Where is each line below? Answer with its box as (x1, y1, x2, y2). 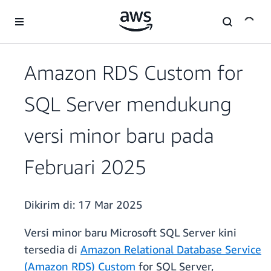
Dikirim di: (24, 198, 78, 212)
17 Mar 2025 (78, 198, 143, 212)
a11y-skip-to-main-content (5, 7, 106, 17)
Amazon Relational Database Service (80, 243, 261, 256)
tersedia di (24, 243, 80, 256)
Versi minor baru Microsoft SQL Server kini (24, 226, 237, 240)
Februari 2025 (24, 155, 146, 179)
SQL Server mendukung (24, 92, 232, 116)
